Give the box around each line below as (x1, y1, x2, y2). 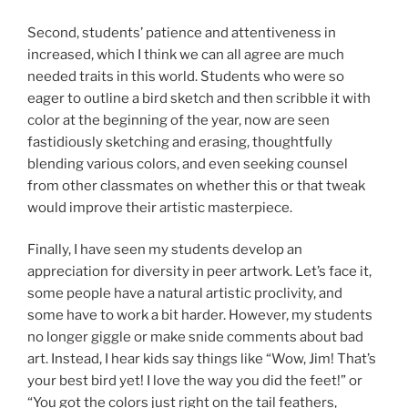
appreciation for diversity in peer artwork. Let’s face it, (27, 263, 372, 280)
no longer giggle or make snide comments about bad (27, 329, 363, 346)
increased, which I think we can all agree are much (27, 46, 344, 63)
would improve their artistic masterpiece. (27, 199, 292, 216)
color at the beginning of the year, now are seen (27, 111, 330, 128)
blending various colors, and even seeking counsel (27, 155, 348, 172)
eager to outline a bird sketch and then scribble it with (27, 89, 371, 107)
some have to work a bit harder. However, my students (27, 307, 372, 324)
